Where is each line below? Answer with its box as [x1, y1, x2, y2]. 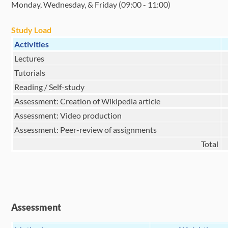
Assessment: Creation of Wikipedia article [13, 96, 161, 106]
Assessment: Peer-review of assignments [13, 125, 157, 134]
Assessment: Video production [13, 110, 122, 120]
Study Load [11, 25, 52, 35]
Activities [14, 39, 49, 49]
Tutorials [13, 68, 46, 77]
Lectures [13, 53, 45, 63]
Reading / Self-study [13, 82, 85, 92]
